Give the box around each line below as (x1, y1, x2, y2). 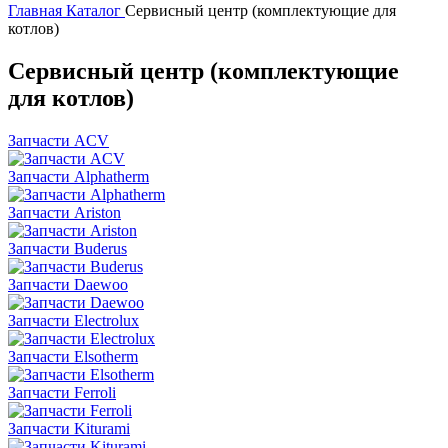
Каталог (66, 2, 121, 19)
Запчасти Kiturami (8, 419, 130, 437)
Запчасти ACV (8, 131, 109, 149)
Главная (8, 2, 62, 19)
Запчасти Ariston (8, 203, 121, 221)
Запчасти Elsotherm (8, 347, 138, 365)
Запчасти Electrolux (8, 311, 139, 329)
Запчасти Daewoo (8, 275, 128, 293)
